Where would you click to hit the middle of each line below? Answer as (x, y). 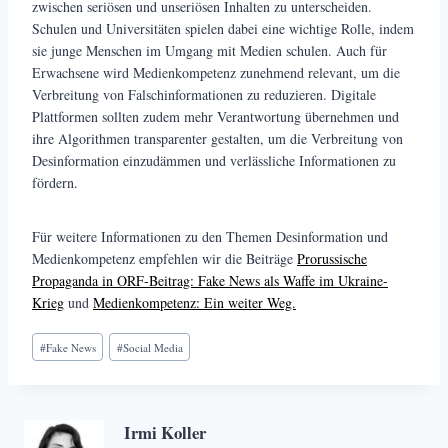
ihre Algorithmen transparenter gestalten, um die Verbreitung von (217, 138)
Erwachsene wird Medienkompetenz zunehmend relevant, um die (216, 72)
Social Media (152, 347)
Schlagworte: (68, 337)
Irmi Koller (165, 433)
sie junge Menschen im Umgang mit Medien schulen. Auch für (209, 50)
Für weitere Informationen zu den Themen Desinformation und (210, 236)
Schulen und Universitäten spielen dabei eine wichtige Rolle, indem (223, 28)
